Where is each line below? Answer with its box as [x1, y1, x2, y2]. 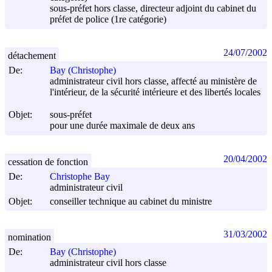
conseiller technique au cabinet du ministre [50, 196, 212, 207]
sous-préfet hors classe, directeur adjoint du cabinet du [50, 3, 256, 14]
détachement [8, 50, 56, 61]
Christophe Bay [50, 171, 110, 182]
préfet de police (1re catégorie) [50, 14, 166, 25]
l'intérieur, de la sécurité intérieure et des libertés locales [50, 87, 260, 98]
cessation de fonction [8, 156, 88, 167]
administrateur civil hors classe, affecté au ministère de [50, 76, 257, 87]
